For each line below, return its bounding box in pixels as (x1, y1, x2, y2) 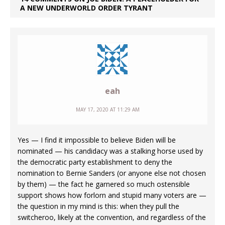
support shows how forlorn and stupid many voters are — (18, 190, 206, 200)
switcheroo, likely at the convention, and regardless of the (18, 212, 206, 222)
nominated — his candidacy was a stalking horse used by (18, 146, 203, 156)
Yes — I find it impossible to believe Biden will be (18, 135, 176, 145)
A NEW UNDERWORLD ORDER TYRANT (20, 3, 153, 13)
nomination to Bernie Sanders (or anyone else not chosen (18, 168, 206, 178)
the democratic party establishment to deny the (18, 157, 172, 167)
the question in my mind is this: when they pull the (18, 201, 179, 211)
